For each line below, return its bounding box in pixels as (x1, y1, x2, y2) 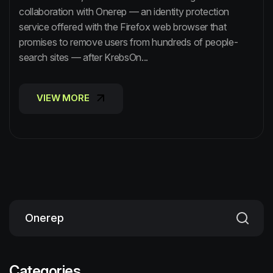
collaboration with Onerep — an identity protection (19, 5, 229, 18)
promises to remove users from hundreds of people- (19, 35, 238, 48)
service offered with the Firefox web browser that (19, 20, 227, 33)
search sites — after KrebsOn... (19, 51, 149, 63)
